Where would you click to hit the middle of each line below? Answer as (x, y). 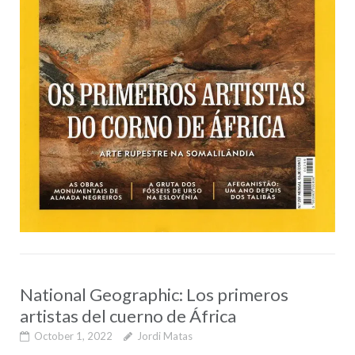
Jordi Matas (164, 336)
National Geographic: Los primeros (154, 295)
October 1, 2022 (73, 336)
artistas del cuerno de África (128, 316)
